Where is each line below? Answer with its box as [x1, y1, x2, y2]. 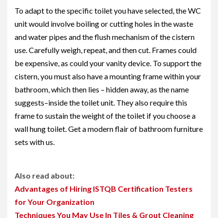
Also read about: [15, 171, 74, 180]
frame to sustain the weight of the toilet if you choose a [15, 111, 196, 120]
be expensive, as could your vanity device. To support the [15, 58, 201, 68]
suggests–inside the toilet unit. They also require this [15, 98, 187, 107]
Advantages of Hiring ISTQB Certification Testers [15, 184, 193, 193]
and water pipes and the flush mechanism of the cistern [15, 32, 195, 41]
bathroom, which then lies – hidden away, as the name [15, 85, 189, 94]
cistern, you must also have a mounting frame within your [15, 72, 201, 81]
